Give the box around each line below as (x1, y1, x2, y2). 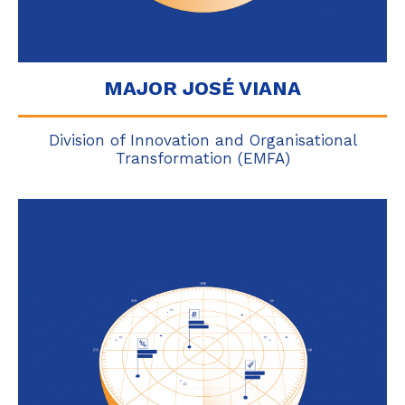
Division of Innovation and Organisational (48, 131, 357, 149)
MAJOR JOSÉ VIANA (104, 77, 301, 99)
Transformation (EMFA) (115, 149, 290, 167)
